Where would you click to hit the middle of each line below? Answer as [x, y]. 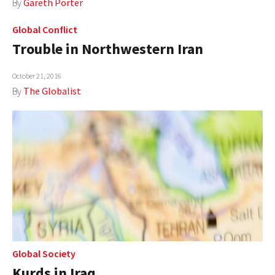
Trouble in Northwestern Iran [108, 48]
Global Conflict [45, 29]
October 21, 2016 [37, 76]
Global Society [44, 253]
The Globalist [52, 91]
